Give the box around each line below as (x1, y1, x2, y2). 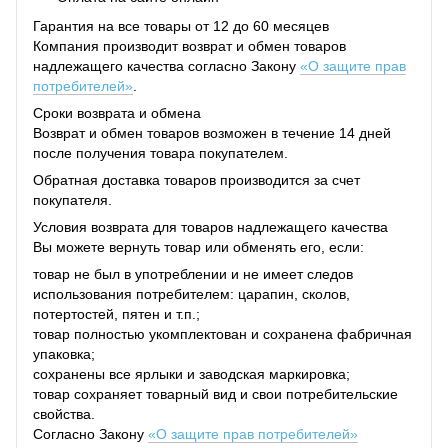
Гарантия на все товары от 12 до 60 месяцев (33, 17, 329, 34)
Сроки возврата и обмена (33, 104, 201, 121)
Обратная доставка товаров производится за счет (33, 171, 360, 188)
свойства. (33, 405, 95, 422)
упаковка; (33, 345, 95, 362)
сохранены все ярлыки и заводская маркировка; (33, 365, 350, 382)
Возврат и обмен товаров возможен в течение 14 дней (33, 124, 391, 141)
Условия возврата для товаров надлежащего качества (33, 218, 388, 235)
